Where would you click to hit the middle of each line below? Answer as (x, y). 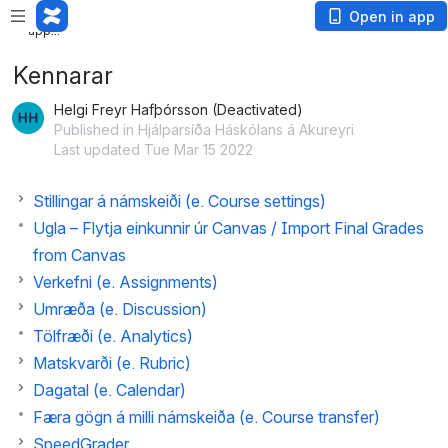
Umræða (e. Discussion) (120, 309)
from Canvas (79, 255)
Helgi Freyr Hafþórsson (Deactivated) (178, 109)
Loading (52, 13)
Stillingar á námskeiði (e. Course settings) (179, 201)
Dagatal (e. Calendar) (109, 390)
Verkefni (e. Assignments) (125, 282)
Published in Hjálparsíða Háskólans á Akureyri (204, 129)
